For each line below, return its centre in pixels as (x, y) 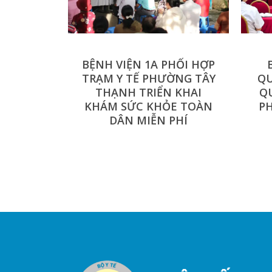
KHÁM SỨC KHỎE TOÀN (148, 107)
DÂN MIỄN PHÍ (148, 121)
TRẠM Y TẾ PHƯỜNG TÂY (148, 79)
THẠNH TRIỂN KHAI (148, 93)
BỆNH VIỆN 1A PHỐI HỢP (148, 65)
